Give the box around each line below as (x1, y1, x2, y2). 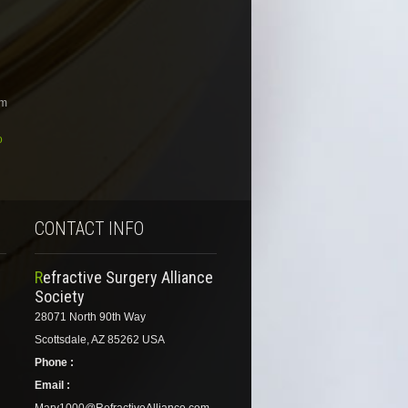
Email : (35, 379, 70, 393)
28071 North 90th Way (35, 311, 146, 324)
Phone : (35, 356, 74, 370)
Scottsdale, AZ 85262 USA (35, 333, 165, 347)
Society (35, 287, 85, 307)
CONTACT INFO (35, 219, 144, 240)
